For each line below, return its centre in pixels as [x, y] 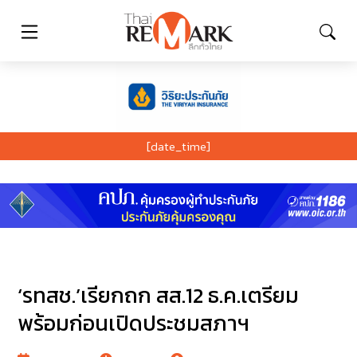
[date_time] [178, 146]
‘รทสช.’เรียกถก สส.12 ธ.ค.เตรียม [159, 296]
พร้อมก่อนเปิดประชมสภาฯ [134, 324]
